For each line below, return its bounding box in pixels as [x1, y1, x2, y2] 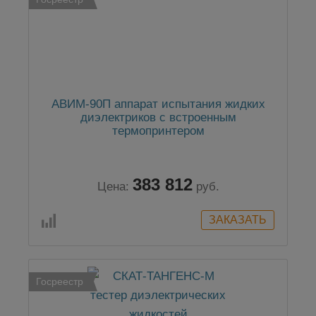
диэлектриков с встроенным [80, 111, 236, 125]
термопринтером [111, 124, 205, 138]
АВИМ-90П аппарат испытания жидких [51, 97, 265, 111]
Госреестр [36, 276, 83, 288]
